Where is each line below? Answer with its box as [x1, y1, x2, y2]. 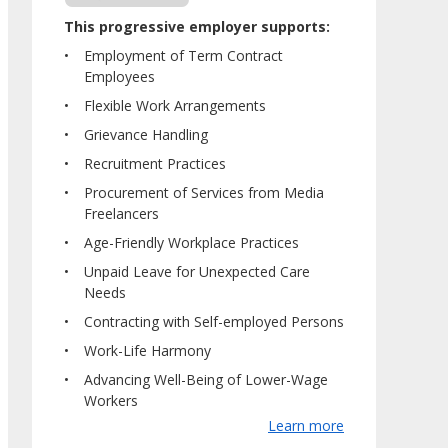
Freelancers [84, 203, 159, 223]
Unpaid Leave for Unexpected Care [84, 261, 310, 281]
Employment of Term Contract [84, 45, 283, 65]
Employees [84, 66, 155, 86]
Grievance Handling [84, 124, 208, 144]
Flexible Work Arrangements [84, 95, 266, 115]
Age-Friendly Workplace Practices [84, 232, 299, 252]
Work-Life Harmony [84, 340, 211, 360]
